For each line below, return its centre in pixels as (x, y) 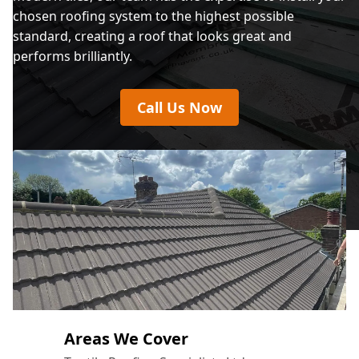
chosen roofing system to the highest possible (153, 16)
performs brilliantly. (73, 56)
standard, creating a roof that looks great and (152, 36)
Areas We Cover (126, 339)
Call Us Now (179, 107)
